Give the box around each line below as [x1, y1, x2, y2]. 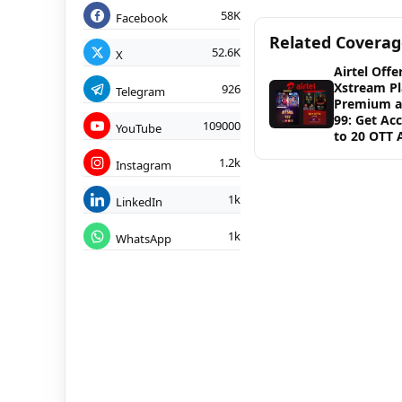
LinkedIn [116, 193, 162, 210]
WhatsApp [116, 230, 171, 247]
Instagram [116, 156, 171, 173]
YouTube [116, 119, 162, 136]
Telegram [116, 83, 165, 100]
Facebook [116, 9, 168, 26]
